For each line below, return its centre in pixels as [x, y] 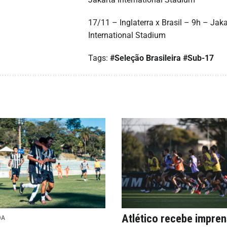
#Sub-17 [198, 58]
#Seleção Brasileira [145, 58]
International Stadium [127, 35]
